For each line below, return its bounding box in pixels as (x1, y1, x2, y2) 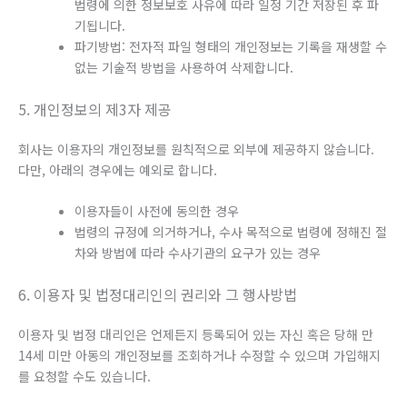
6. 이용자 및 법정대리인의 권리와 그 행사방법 (18, 283, 297, 306)
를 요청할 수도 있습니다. (18, 367, 151, 386)
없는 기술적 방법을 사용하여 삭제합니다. (74, 57, 293, 76)
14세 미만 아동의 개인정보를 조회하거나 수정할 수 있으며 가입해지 (18, 346, 381, 365)
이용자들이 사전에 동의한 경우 (74, 202, 239, 221)
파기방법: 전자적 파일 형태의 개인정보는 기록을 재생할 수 (74, 36, 387, 55)
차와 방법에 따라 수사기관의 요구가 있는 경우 (74, 243, 321, 263)
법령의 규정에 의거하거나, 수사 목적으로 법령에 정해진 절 (74, 223, 387, 242)
